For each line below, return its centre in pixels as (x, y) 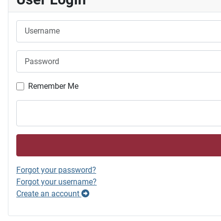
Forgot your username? (56, 182)
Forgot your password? (56, 170)
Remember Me (53, 86)
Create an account (49, 194)
